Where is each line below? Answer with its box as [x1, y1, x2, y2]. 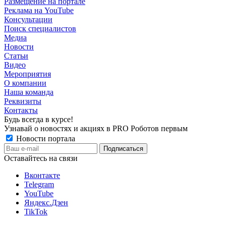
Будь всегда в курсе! [4, 115, 73, 124]
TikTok [24, 207, 47, 216]
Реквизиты [4, 96, 41, 105]
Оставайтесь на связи [4, 153, 78, 162]
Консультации [4, 15, 52, 24]
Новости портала [14, 134, 75, 143]
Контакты [4, 105, 38, 115]
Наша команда [4, 87, 53, 96]
